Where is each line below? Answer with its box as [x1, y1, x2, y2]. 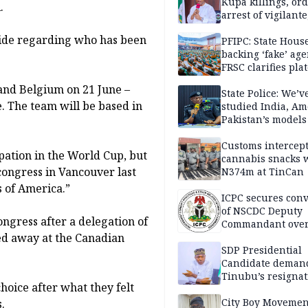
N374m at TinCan [221, 165, 304, 179]
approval [221, 74, 264, 87]
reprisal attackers [221, 21, 306, 35]
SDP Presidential [221, 243, 302, 257]
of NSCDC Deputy [221, 204, 302, 218]
